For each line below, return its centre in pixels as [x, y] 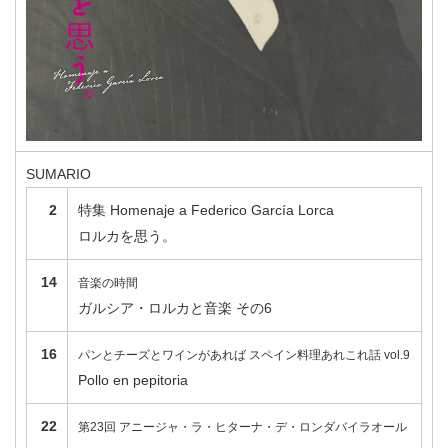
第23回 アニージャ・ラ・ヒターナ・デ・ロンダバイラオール [242, 427]
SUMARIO [58, 174]
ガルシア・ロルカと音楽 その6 [175, 308]
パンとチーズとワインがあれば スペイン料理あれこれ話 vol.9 [244, 355]
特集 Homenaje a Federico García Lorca [206, 210]
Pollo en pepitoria [133, 380]
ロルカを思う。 [127, 236]
